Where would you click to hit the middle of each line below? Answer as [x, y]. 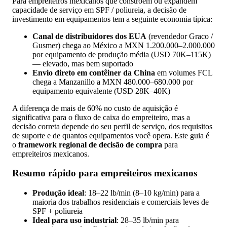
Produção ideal [58, 193]
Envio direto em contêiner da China [94, 72]
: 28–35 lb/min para [148, 220]
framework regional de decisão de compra [90, 144]
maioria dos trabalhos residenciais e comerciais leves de [121, 202]
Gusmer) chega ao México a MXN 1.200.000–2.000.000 [124, 45]
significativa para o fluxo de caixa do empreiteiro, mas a [101, 117]
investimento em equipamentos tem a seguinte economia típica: [112, 19]
